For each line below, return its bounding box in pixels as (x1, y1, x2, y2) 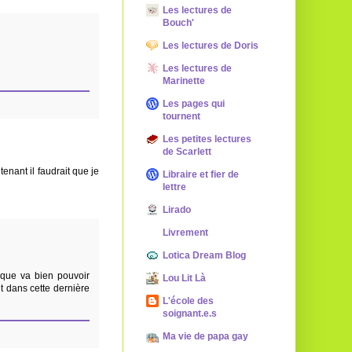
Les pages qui (163, 98, 225, 109)
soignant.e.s (163, 308, 217, 319)
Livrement (163, 227, 208, 238)
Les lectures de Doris (163, 40, 258, 51)
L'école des (163, 295, 214, 306)
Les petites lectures (163, 134, 251, 145)
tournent (163, 111, 200, 122)
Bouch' (163, 17, 194, 28)
